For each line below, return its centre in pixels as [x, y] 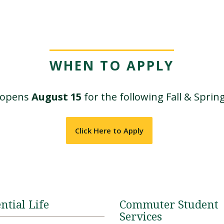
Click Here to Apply [109, 130]
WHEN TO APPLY [112, 65]
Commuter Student [169, 205]
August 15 [56, 97]
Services [141, 217]
